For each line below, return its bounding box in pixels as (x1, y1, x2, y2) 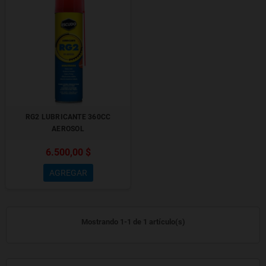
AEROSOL (52, 125, 84, 133)
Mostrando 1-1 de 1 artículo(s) (81, 217, 185, 226)
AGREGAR (49, 168, 87, 178)
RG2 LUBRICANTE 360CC (25, 113, 111, 121)
